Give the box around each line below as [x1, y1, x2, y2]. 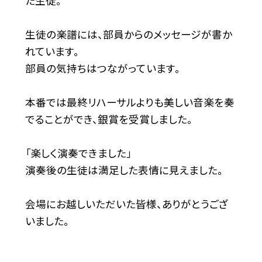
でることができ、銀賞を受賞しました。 [25, 112, 192, 127]
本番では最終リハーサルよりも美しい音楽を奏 [25, 95, 235, 110]
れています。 [25, 44, 79, 59]
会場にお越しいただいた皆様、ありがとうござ [25, 196, 229, 212]
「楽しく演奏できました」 [25, 146, 132, 161]
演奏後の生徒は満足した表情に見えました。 [25, 163, 223, 178]
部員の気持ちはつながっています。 [25, 61, 180, 76]
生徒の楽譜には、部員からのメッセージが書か [25, 27, 232, 42]
